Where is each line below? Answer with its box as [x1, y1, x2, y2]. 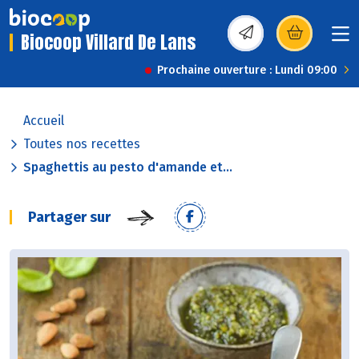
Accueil [23, 113, 64, 129]
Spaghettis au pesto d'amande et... [23, 159, 232, 175]
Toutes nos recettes [23, 136, 140, 152]
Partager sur [28, 208, 111, 227]
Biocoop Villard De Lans [21, 29, 196, 56]
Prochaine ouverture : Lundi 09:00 [157, 63, 337, 78]
